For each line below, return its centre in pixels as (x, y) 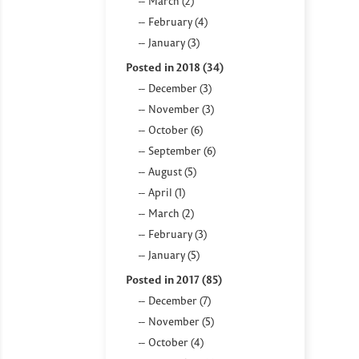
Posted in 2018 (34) (175, 67)
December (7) (179, 300)
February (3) (177, 234)
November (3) (181, 109)
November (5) (181, 321)
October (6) (175, 129)
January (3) (174, 42)
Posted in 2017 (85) (174, 279)
